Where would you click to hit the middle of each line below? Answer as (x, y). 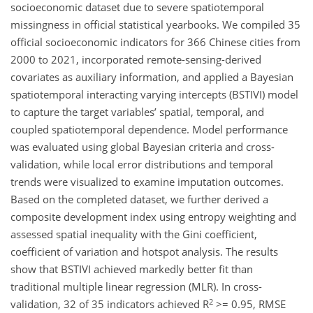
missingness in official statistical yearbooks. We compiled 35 (155, 25)
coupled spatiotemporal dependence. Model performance (149, 130)
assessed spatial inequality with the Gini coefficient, (134, 234)
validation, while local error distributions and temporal (142, 165)
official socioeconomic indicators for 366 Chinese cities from (155, 42)
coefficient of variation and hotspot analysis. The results (144, 252)
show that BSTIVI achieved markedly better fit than (132, 269)
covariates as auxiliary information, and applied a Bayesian (152, 77)
